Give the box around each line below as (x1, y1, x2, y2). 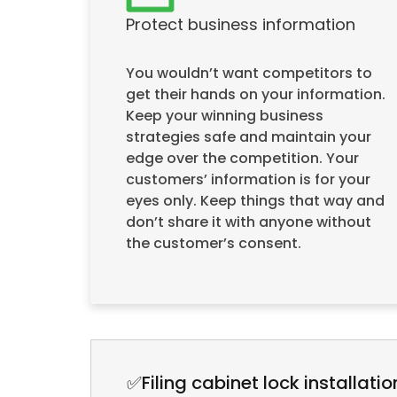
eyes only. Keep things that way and (126, 191, 385, 212)
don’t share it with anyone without (126, 212, 371, 233)
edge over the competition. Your (126, 148, 359, 169)
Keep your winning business (126, 105, 323, 127)
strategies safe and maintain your (126, 127, 371, 148)
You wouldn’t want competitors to (126, 63, 372, 84)
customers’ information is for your (126, 169, 370, 191)
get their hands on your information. (126, 84, 385, 105)
